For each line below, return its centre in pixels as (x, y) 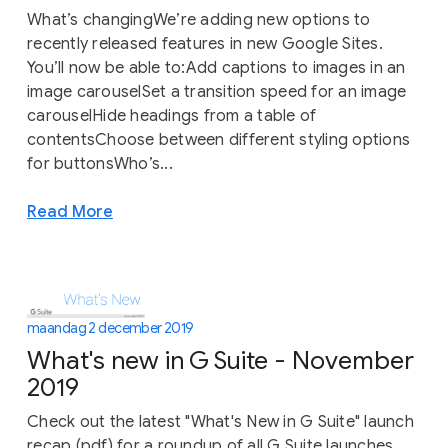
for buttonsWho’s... (100, 164)
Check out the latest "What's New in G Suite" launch (220, 421)
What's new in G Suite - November (220, 360)
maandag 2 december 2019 (110, 328)
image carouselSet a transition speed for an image (217, 92)
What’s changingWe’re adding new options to (199, 20)
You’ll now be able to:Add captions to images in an (216, 68)
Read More (70, 212)
